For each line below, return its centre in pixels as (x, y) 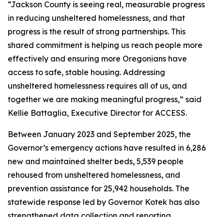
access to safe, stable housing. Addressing (86, 72)
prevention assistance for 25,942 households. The (99, 188)
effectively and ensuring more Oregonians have (97, 59)
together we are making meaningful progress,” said (105, 99)
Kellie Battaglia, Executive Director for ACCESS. (97, 113)
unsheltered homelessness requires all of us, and (97, 86)
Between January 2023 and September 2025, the (99, 134)
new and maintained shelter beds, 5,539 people (96, 161)
